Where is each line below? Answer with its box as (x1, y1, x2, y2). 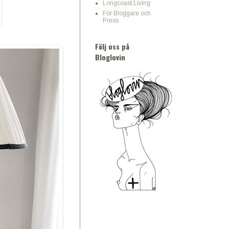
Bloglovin (95, 52, 125, 62)
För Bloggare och (103, 10, 151, 17)
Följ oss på (95, 41, 129, 52)
